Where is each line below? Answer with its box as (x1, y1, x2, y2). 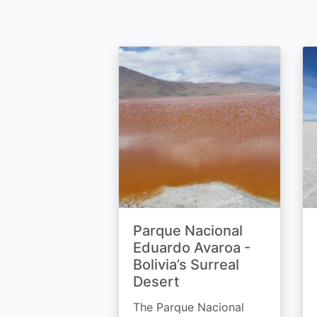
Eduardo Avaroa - (133, 239, 250, 256)
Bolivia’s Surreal (133, 256, 239, 273)
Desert (133, 273, 179, 290)
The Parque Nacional (133, 300, 244, 314)
